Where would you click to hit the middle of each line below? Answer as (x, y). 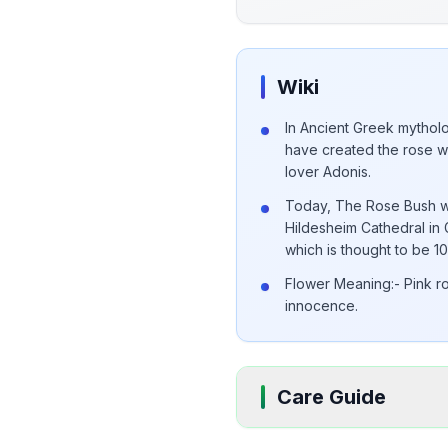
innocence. (321, 305)
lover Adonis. (328, 171)
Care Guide (331, 396)
